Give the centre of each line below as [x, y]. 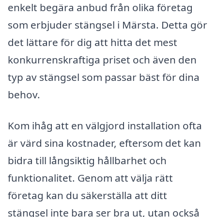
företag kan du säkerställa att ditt [87, 195]
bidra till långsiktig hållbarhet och [87, 161]
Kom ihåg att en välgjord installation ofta [105, 126]
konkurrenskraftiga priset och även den [102, 60]
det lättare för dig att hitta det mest [93, 42]
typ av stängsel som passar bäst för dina [104, 77]
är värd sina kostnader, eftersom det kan [104, 143]
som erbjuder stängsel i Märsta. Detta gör [108, 25]
